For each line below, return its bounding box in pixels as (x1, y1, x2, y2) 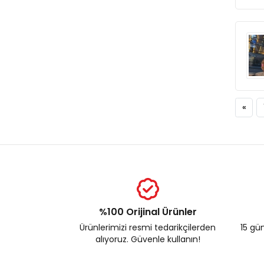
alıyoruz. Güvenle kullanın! (95, 233, 200, 245)
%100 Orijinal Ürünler (98, 205, 197, 219)
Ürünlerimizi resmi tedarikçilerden (80, 222, 216, 233)
